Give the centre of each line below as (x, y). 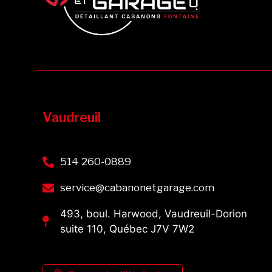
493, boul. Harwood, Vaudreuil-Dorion (153, 213)
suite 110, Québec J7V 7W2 (127, 229)
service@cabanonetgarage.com (137, 187)
